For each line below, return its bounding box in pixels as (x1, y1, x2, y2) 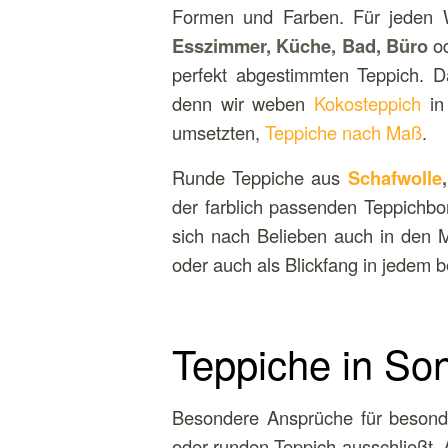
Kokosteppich (314, 90, 422, 117)
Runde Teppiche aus (172, 163, 348, 190)
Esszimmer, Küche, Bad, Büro (172, 32, 428, 60)
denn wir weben (172, 90, 315, 117)
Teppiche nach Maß (265, 119, 422, 146)
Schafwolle (347, 163, 442, 191)
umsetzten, (172, 119, 265, 146)
